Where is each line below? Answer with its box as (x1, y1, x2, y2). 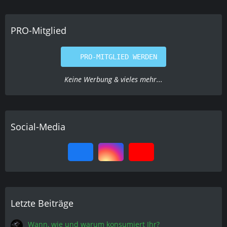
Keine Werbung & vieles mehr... (64, 74, 163, 85)
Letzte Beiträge (11, 197, 73, 210)
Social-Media (11, 121, 65, 133)
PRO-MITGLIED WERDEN (80, 53, 157, 61)
